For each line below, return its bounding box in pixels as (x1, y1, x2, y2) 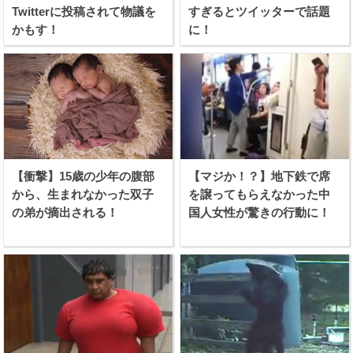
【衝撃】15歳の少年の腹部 (12, 169, 155, 183)
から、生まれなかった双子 (12, 188, 154, 201)
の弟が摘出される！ (12, 206, 119, 219)
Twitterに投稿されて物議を (12, 4, 157, 18)
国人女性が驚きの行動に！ (188, 206, 331, 219)
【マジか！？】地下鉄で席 (188, 169, 331, 183)
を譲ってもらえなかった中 (188, 188, 331, 201)
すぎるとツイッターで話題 (188, 4, 331, 18)
